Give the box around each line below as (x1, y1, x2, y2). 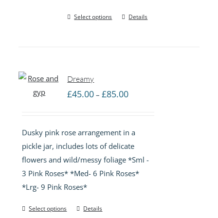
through (128, 128, 155, 138)
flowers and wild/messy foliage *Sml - (22, 154, 149, 164)
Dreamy (67, 73, 94, 84)
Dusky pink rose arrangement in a (22, 127, 136, 137)
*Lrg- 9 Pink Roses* (22, 182, 91, 192)
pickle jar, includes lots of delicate (22, 141, 135, 151)
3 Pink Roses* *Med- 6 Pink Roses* (22, 168, 140, 178)
